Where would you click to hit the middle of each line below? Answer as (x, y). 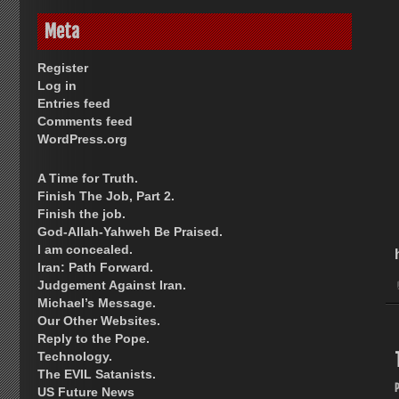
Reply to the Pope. (94, 339)
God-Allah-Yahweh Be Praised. (130, 232)
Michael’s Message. (97, 303)
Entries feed (74, 104)
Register (63, 68)
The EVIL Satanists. (97, 375)
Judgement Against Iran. (112, 285)
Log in (57, 86)
